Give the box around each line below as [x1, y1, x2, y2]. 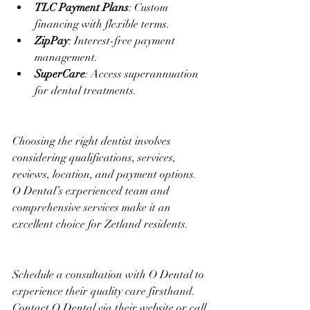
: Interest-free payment [69, 33, 178, 48]
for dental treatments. [35, 83, 136, 98]
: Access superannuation [85, 66, 201, 81]
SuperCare [35, 66, 85, 81]
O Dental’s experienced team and [12, 183, 172, 198]
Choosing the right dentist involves [12, 134, 174, 148]
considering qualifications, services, [12, 150, 179, 165]
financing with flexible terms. [35, 17, 170, 31]
